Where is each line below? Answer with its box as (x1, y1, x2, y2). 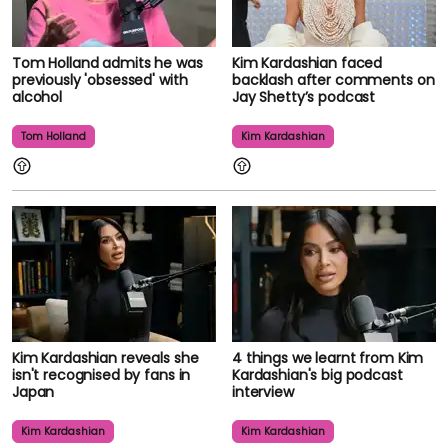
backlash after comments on (232, 69, 435, 90)
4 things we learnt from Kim (232, 347, 424, 368)
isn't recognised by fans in (12, 364, 191, 385)
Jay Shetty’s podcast (232, 86, 376, 107)
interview (232, 381, 294, 402)
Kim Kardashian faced (232, 52, 383, 73)
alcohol (12, 86, 63, 107)
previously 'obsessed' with (12, 69, 188, 90)
